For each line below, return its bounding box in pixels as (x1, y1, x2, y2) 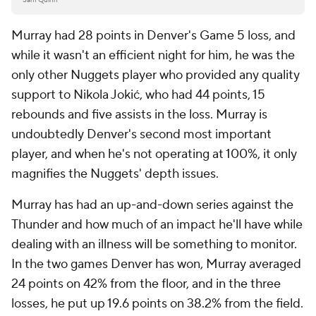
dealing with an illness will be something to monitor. (11, 236, 297, 253)
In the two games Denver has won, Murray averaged (11, 256, 301, 273)
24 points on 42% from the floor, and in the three (11, 276, 281, 293)
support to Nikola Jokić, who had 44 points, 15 (11, 87, 265, 104)
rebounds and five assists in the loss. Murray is (11, 107, 267, 123)
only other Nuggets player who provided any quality (11, 67, 300, 84)
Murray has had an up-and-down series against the (11, 197, 293, 214)
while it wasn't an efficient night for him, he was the (11, 47, 295, 64)
